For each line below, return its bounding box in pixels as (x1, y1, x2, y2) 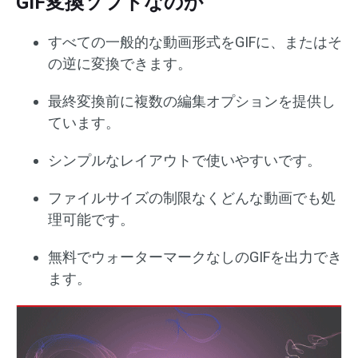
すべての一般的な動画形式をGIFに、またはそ (48, 34, 342, 51)
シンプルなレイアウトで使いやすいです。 (48, 152, 321, 169)
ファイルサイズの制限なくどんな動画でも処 (48, 189, 336, 207)
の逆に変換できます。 (48, 55, 192, 73)
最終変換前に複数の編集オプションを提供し (48, 93, 336, 110)
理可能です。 (48, 211, 134, 229)
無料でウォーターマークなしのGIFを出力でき (48, 249, 342, 266)
